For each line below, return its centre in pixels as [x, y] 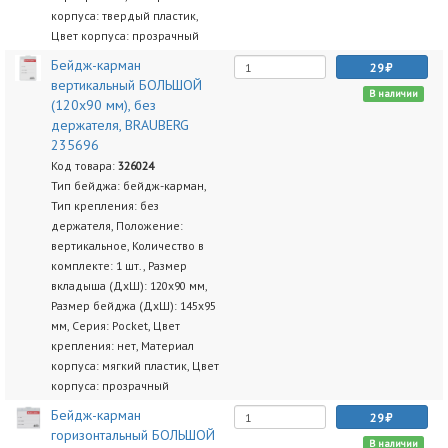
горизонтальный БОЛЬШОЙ [132, 435]
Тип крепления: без [104, 205]
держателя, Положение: [116, 225]
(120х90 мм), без [103, 105]
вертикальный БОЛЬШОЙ [126, 85]
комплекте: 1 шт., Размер [118, 265]
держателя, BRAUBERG [119, 125]
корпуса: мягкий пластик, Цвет [134, 365]
